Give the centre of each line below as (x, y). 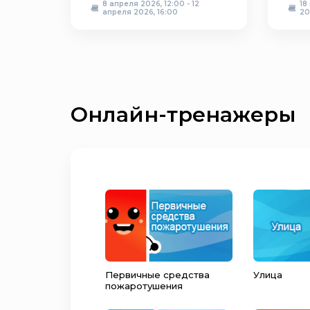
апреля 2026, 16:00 (140, 12)
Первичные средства (157, 274)
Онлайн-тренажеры (183, 115)
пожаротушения (144, 285)
